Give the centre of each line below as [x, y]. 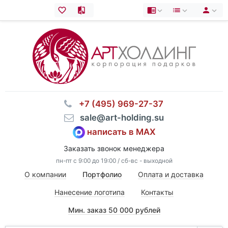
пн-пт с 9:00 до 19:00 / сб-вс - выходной [114, 161]
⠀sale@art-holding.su [119, 118]
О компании [45, 174]
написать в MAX [121, 132]
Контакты [157, 192]
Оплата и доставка [171, 174]
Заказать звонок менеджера [114, 149]
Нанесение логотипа [90, 192]
